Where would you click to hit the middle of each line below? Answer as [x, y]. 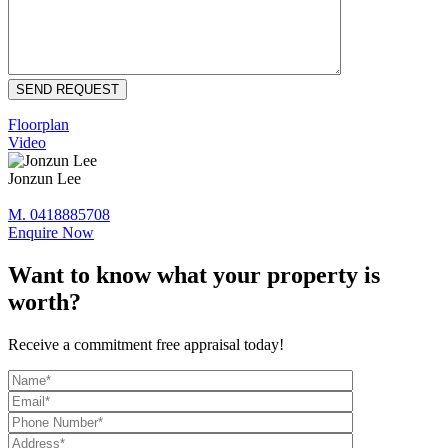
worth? [44, 301]
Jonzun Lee [44, 179]
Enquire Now [51, 233]
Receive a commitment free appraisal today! [146, 344]
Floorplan [38, 125]
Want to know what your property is [194, 274]
